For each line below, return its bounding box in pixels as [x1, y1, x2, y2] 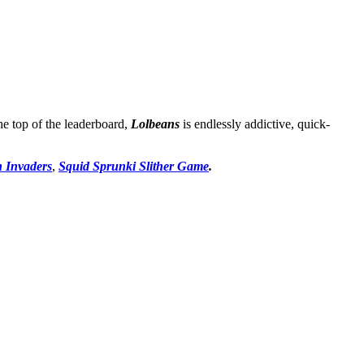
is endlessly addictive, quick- [180, 116, 330, 131]
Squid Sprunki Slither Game [58, 158, 209, 173]
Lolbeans [131, 116, 180, 131]
